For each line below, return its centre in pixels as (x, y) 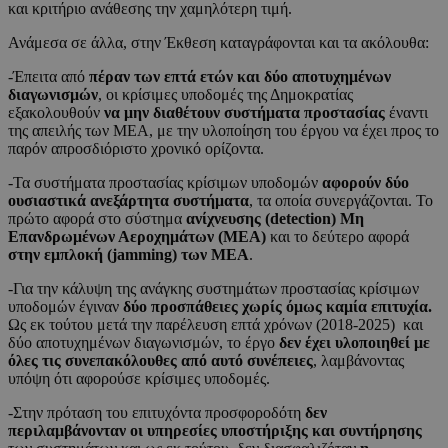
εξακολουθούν (54, 113)
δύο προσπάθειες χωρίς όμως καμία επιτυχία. (275, 307)
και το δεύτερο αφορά (337, 237)
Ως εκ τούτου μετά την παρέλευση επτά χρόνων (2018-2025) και (215, 325)
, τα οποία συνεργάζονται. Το (341, 201)
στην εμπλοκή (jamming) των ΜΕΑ (128, 255)
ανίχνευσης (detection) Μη (273, 219)
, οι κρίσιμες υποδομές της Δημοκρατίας (225, 95)
